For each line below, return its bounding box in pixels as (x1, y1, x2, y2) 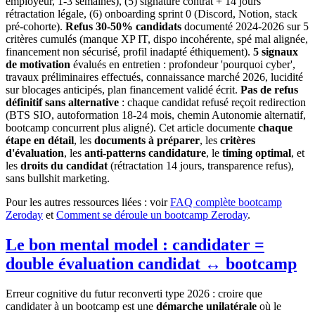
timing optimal (222, 146, 291, 159)
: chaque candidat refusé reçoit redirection (119, 96, 306, 108)
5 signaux (253, 45, 298, 58)
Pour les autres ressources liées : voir (6, 195, 170, 208)
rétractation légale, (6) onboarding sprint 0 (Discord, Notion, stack (6, 7, 297, 20)
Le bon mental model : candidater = (6, 235, 264, 254)
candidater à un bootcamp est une (6, 300, 156, 312)
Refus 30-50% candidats (65, 20, 181, 32)
